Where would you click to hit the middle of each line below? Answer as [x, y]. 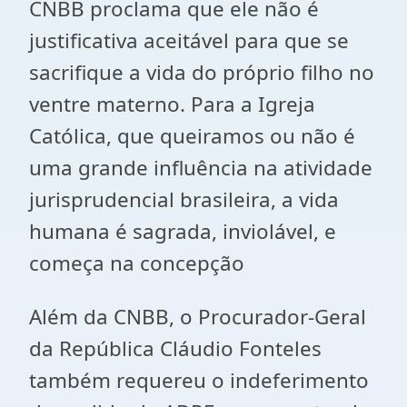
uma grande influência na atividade [201, 168]
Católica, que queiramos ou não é [192, 136]
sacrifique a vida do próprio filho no [202, 72]
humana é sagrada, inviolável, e [183, 231]
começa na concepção [137, 263]
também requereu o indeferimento [199, 380]
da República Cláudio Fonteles [175, 348]
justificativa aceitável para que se [189, 40]
